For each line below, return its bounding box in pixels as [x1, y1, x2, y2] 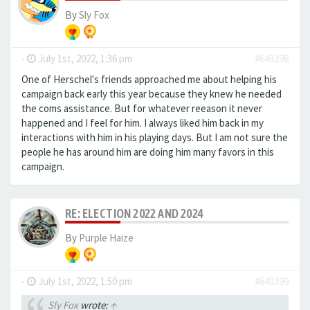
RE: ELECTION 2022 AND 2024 [65, 206, 204, 221]
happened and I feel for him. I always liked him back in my [21, 116, 264, 129]
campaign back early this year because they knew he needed [21, 86, 282, 100]
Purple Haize [79, 230, 134, 244]
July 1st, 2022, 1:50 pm [36, 274, 132, 288]
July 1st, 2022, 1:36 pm [36, 51, 132, 65]
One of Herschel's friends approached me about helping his [21, 72, 277, 86]
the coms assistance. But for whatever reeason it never [21, 101, 262, 115]
